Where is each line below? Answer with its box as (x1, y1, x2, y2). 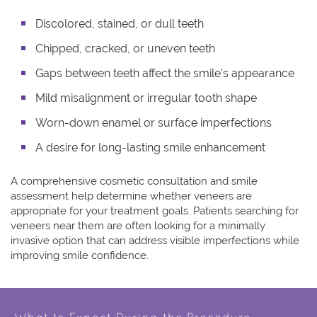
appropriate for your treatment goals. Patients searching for (11, 204, 299, 218)
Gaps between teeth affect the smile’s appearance (35, 67, 294, 81)
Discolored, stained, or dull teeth (35, 17, 204, 31)
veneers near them (11, 219, 104, 233)
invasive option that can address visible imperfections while (11, 234, 299, 248)
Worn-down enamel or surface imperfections (35, 116, 272, 130)
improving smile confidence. (11, 249, 149, 263)
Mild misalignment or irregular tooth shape (35, 91, 257, 105)
